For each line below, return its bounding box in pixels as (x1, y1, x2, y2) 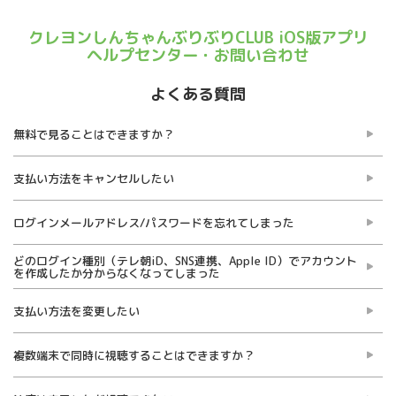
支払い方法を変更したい (13, 302, 140, 319)
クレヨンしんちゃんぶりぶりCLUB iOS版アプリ (27, 27, 369, 49)
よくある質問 (150, 83, 246, 105)
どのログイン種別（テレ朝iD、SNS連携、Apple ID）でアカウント (13, 252, 357, 269)
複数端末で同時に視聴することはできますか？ (13, 346, 255, 363)
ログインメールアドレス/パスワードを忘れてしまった (13, 214, 294, 231)
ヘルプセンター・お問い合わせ (87, 44, 309, 66)
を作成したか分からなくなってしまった (13, 264, 220, 281)
